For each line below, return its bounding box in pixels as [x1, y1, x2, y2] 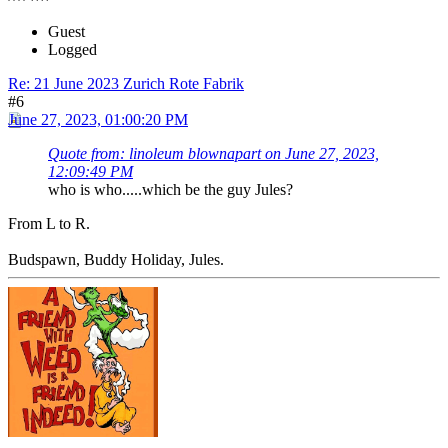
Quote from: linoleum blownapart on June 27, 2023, [48, 145, 379, 163]
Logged [48, 41, 97, 59]
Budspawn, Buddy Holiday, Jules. [8, 251, 224, 269]
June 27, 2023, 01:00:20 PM [8, 111, 188, 129]
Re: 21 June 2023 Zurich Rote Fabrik [8, 75, 244, 93]
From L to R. [8, 215, 90, 233]
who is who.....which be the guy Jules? [48, 181, 293, 199]
